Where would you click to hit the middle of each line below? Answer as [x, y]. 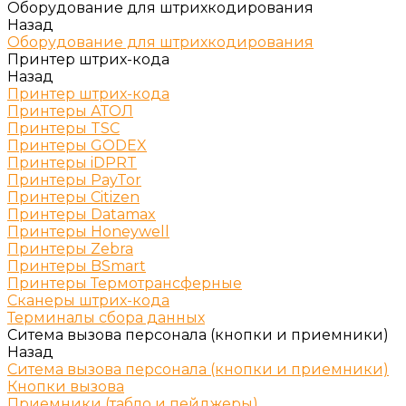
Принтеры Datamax [82, 214]
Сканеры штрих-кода [88, 300]
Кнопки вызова [66, 387]
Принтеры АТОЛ [70, 111]
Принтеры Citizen [73, 197]
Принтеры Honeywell [88, 232]
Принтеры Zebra [70, 249]
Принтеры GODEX [77, 145]
